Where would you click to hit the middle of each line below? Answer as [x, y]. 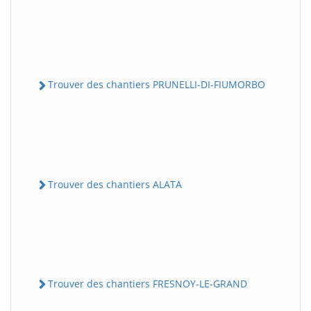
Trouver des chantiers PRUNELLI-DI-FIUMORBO [157, 85]
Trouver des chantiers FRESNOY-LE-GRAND [148, 283]
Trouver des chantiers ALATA [115, 184]
